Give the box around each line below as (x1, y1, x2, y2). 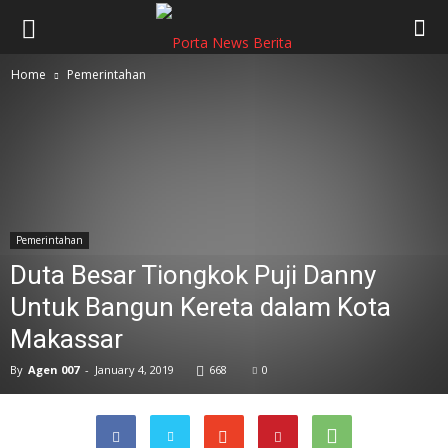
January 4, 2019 (95, 362, 174, 377)
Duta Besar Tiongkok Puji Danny (10, 260, 376, 290)
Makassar (10, 324, 123, 354)
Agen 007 (28, 362, 79, 377)
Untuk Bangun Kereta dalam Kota (10, 292, 391, 322)
